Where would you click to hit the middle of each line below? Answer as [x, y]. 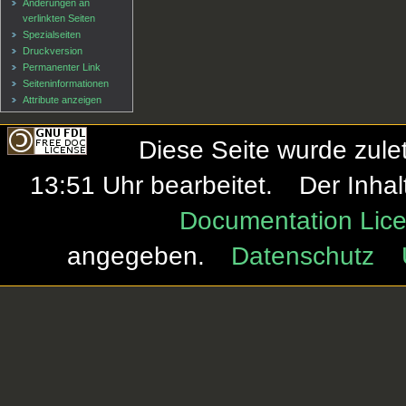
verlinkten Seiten [59, 18]
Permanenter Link [62, 67]
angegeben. [135, 256]
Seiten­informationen [66, 83]
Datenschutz [303, 256]
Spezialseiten [52, 34]
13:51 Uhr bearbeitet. [151, 185]
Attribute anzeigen [63, 99]
